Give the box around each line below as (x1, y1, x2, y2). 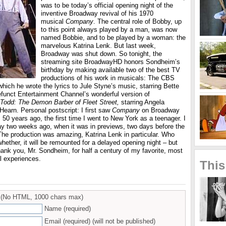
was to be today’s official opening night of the (41, 2, 173, 9)
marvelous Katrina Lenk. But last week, (41, 42, 156, 49)
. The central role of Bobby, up (93, 18, 182, 25)
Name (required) (44, 205, 91, 212)
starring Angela (121, 98, 164, 106)
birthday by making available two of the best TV (41, 66, 180, 74)
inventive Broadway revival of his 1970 (41, 10, 153, 17)
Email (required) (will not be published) (44, 217, 155, 225)
